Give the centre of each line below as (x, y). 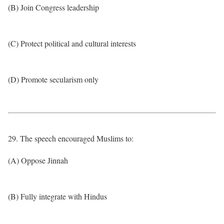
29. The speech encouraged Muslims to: (71, 138)
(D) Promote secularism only (53, 79)
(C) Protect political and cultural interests (72, 43)
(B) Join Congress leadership (53, 7)
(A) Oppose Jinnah (38, 160)
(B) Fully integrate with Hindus (57, 196)
